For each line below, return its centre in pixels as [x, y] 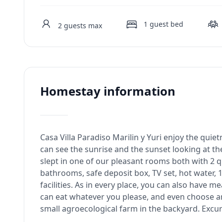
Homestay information [108, 91]
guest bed [166, 24]
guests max [83, 26]
